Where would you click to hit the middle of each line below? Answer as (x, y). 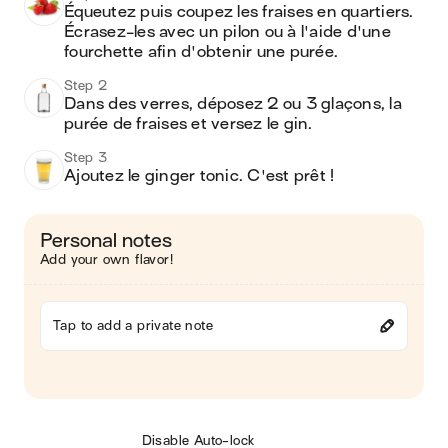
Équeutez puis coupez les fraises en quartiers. (239, 12)
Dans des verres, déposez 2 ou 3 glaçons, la (233, 104)
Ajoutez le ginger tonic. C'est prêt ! (201, 176)
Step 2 (86, 85)
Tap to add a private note (133, 325)
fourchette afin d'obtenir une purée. (203, 52)
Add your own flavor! (106, 259)
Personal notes (106, 240)
